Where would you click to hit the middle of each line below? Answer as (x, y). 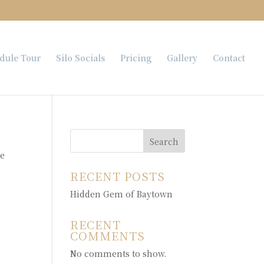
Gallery (182, 58)
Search (164, 141)
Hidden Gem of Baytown (122, 194)
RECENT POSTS (118, 176)
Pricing (136, 58)
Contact (229, 58)
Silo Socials (80, 58)
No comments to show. (119, 253)
